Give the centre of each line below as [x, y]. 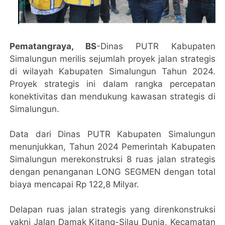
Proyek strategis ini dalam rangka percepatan [113, 84]
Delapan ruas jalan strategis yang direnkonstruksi [113, 210]
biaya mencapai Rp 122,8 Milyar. [76, 185]
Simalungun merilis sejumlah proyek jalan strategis [113, 59]
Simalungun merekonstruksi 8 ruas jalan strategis [113, 159]
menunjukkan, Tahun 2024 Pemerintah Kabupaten [113, 147]
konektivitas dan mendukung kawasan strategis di [113, 97]
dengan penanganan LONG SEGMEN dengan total [113, 172]
